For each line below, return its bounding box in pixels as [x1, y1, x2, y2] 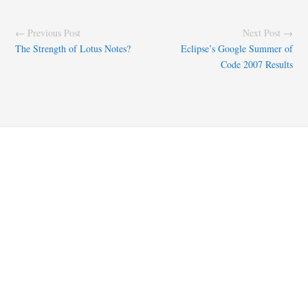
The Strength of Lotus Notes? [15, 42, 131, 55]
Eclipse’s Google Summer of [180, 42, 293, 55]
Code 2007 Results [220, 58, 293, 71]
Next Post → [242, 26, 293, 39]
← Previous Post [15, 26, 81, 39]
